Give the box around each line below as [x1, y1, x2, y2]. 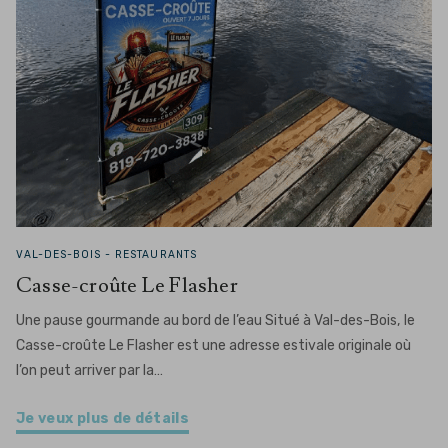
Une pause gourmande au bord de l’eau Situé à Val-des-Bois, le [16, 312, 415, 329]
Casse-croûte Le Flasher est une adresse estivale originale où [16, 337, 411, 354]
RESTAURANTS [115, 248, 197, 261]
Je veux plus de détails [16, 410, 190, 427]
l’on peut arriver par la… [16, 362, 163, 379]
